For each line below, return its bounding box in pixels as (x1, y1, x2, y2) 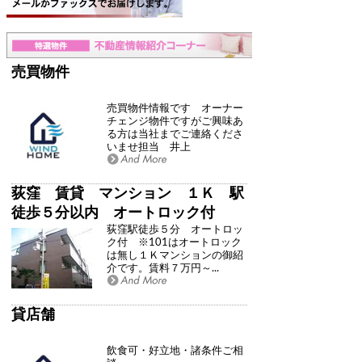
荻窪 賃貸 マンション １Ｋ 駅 (11, 186, 244, 201)
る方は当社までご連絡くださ (107, 128, 243, 139)
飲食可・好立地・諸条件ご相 (107, 345, 243, 356)
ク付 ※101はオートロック (107, 237, 242, 247)
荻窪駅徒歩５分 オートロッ (107, 224, 243, 234)
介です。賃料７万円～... (107, 263, 219, 273)
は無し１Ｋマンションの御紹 (107, 250, 243, 260)
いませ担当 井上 (107, 141, 191, 152)
